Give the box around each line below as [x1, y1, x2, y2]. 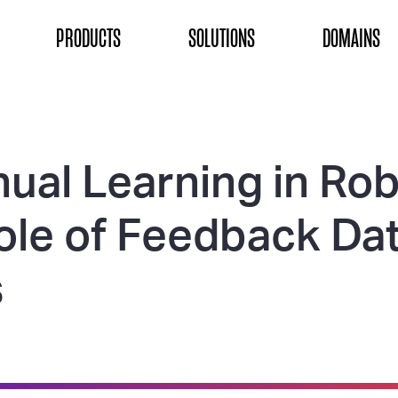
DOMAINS [322, 21, 380, 55]
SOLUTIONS [188, 21, 255, 55]
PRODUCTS [56, 21, 121, 55]
